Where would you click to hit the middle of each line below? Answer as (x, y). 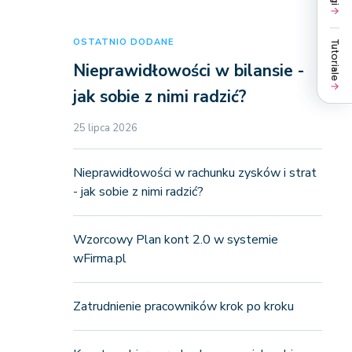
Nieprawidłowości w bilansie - (188, 71)
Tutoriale (335, 60)
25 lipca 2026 (105, 128)
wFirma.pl (99, 258)
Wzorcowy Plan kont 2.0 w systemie (175, 240)
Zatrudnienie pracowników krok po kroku (183, 306)
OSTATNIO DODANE (123, 42)
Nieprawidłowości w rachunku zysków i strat (194, 173)
